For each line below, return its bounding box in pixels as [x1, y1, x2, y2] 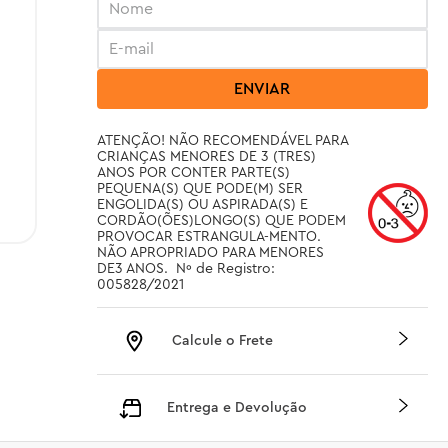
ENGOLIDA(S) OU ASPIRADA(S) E [96, 198, 308, 212]
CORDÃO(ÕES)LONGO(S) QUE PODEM [96, 214, 346, 228]
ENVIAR [234, 81, 291, 97]
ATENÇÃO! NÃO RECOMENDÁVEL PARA [96, 134, 348, 148]
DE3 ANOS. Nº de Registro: [96, 262, 275, 276]
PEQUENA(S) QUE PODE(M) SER [96, 182, 303, 196]
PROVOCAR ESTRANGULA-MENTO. [96, 230, 321, 244]
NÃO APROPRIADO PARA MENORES [96, 246, 324, 260]
